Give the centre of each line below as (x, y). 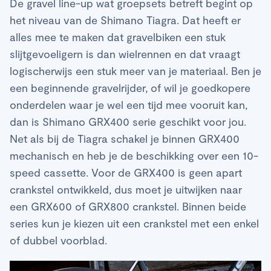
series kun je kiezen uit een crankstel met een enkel (134, 223)
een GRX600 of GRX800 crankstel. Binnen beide (128, 206)
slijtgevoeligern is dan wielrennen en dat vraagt (125, 54)
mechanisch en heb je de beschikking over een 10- (134, 155)
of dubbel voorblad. (58, 240)
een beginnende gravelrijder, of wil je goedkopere (130, 87)
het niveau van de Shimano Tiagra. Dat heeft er (125, 20)
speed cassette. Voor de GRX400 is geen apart (126, 172)
